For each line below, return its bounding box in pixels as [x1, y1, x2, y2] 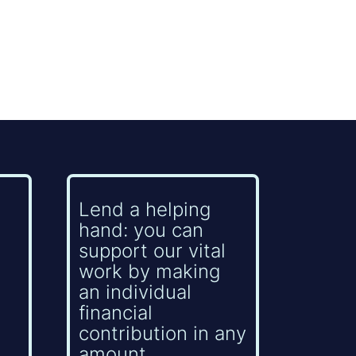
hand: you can [79, 218, 204, 242]
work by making [79, 259, 221, 283]
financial [79, 300, 153, 324]
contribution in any [79, 321, 247, 345]
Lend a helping [79, 197, 211, 221]
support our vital [79, 238, 226, 262]
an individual [79, 280, 192, 304]
